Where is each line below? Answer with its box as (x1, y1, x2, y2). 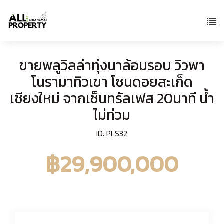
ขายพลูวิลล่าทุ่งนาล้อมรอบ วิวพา (19, 55, 205, 76)
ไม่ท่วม (93, 104, 130, 126)
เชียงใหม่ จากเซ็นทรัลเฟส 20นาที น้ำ (9, 88, 214, 109)
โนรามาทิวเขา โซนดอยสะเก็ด (31, 71, 193, 93)
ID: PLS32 (96, 127, 127, 140)
